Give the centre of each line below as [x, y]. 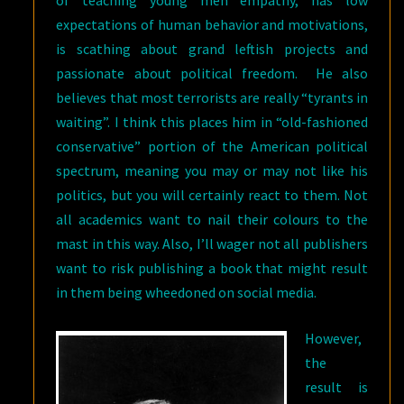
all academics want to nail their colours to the [212, 219]
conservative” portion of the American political [212, 146]
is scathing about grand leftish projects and [212, 49]
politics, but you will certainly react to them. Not [212, 195]
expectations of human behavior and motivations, [212, 24]
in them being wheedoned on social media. [187, 292]
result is [336, 387]
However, [334, 338]
